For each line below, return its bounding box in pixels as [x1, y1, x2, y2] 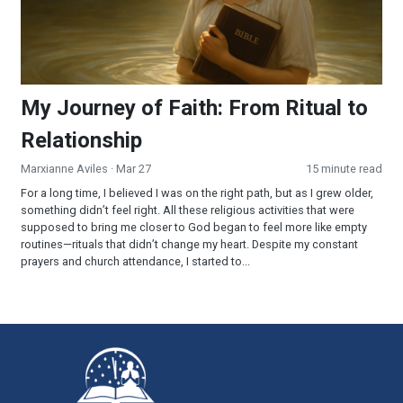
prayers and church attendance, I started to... [21, 254, 250, 268]
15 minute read [306, 161, 382, 175]
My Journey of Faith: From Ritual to [21, 94, 368, 121]
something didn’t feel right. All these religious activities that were [21, 202, 354, 217]
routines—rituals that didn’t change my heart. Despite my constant [21, 237, 358, 251]
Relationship [21, 127, 142, 153]
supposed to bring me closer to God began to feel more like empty [21, 219, 367, 234]
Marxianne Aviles [21, 161, 108, 175]
